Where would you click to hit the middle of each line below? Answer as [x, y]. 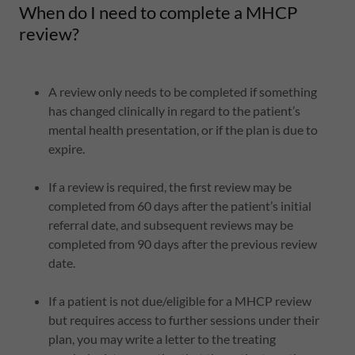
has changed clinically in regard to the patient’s [174, 111]
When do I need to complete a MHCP [158, 12]
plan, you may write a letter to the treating [162, 339]
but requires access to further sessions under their [183, 320]
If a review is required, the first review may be [170, 187]
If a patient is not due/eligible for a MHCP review [179, 301]
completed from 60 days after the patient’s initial [179, 206]
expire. [66, 149]
